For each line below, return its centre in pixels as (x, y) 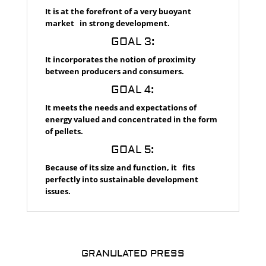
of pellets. (64, 131)
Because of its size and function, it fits (120, 167)
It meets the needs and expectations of (122, 107)
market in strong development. (107, 23)
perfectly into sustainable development (121, 179)
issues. (58, 191)
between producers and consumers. (114, 71)
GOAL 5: (133, 150)
